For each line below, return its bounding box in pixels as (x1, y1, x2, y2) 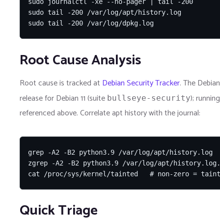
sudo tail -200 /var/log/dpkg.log (28, 19, 154, 27)
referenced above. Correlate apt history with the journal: (20, 106, 200, 120)
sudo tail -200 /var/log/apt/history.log (28, 8, 181, 16)
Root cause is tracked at (20, 76, 102, 90)
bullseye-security (107, 93, 191, 103)
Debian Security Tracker (102, 76, 180, 90)
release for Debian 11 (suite (20, 91, 107, 105)
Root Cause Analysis (20, 49, 141, 72)
